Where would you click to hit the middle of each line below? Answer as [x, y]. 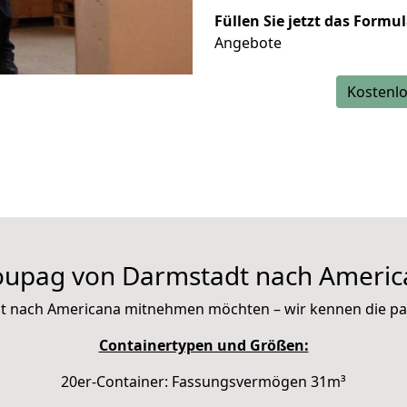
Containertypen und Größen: [203, 345]
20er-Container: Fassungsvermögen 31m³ [203, 382]
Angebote [248, 43]
